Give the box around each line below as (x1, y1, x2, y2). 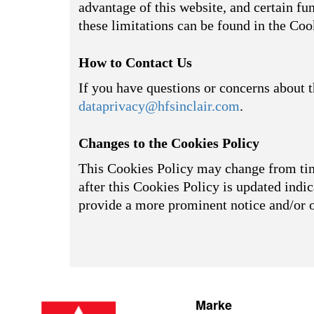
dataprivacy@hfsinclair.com (78, 98, 240, 114)
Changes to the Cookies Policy (78, 135, 259, 151)
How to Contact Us (78, 55, 192, 70)
